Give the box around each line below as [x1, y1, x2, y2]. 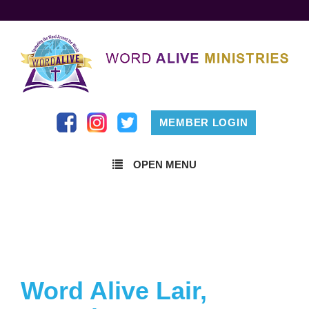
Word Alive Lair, [21, 276, 207, 305]
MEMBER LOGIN [159, 117, 248, 128]
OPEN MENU [133, 159, 197, 170]
